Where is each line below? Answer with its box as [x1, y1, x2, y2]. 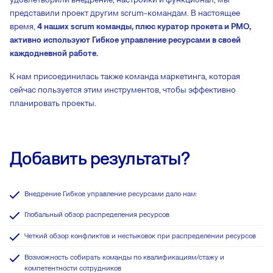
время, [10, 21, 37, 32]
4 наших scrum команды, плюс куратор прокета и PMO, [37, 21, 251, 32]
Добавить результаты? [10, 147, 190, 168]
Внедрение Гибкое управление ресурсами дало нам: [24, 189, 197, 198]
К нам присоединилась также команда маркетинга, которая [10, 71, 240, 82]
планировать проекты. [10, 98, 96, 108]
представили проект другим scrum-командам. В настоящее [10, 8, 240, 18]
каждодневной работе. [10, 48, 98, 58]
